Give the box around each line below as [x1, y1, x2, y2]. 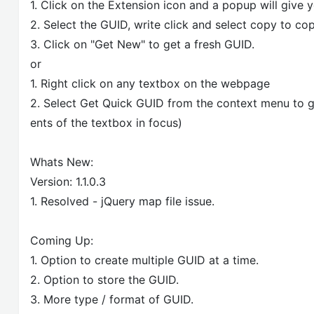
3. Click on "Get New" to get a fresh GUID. [30, 36, 254, 51]
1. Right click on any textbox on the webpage [30, 76, 270, 90]
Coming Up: [30, 233, 93, 247]
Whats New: [30, 154, 93, 169]
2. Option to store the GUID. [30, 272, 179, 287]
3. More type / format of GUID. [30, 292, 193, 306]
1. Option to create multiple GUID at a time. [30, 252, 259, 267]
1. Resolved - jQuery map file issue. [30, 193, 214, 208]
